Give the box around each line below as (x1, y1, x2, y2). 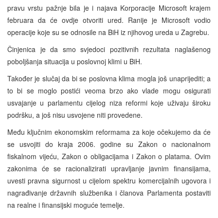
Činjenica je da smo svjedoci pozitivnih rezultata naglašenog (7, 44, 211, 54)
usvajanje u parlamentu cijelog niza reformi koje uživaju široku (7, 97, 211, 108)
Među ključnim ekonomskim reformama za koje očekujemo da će (7, 127, 211, 137)
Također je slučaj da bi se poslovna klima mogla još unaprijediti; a (7, 73, 211, 83)
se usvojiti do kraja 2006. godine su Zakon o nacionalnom (7, 139, 211, 149)
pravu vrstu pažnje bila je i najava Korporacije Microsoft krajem (7, 2, 211, 13)
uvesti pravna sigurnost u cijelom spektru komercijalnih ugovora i (7, 175, 211, 185)
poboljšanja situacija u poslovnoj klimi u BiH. (7, 56, 144, 66)
